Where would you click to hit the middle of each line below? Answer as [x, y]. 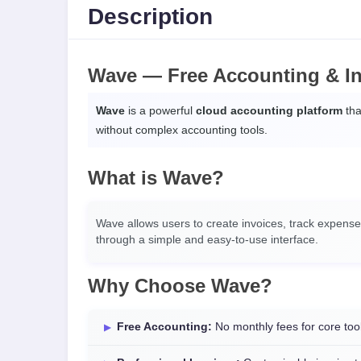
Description [150, 16]
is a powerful [160, 110]
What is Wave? [156, 178]
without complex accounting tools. [182, 130]
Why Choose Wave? [180, 286]
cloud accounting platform [269, 110]
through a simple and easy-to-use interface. [207, 240]
